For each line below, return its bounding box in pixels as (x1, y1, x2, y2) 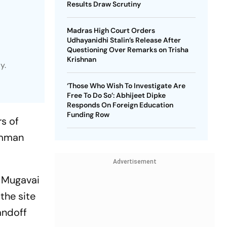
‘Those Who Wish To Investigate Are (66, 81, 185, 90)
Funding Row (66, 110, 109, 119)
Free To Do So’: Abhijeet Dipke (66, 91, 166, 100)
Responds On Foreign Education (66, 100, 173, 109)
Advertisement (112, 158, 157, 165)
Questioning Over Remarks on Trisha (66, 45, 188, 54)
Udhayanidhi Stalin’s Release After (66, 35, 181, 45)
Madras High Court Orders (66, 26, 155, 35)
